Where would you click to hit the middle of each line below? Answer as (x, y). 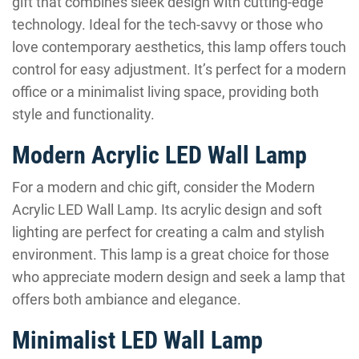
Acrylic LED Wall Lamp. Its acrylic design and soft (167, 210)
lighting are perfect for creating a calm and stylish (168, 232)
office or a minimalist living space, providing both (165, 92)
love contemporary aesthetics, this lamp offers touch (179, 47)
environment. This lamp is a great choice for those (171, 254)
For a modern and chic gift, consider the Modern (163, 187)
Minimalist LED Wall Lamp (137, 340)
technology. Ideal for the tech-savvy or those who (167, 24)
